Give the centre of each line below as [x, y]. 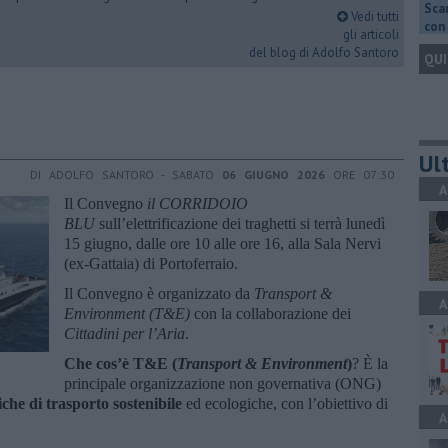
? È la [370, 363]
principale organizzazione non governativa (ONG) [222, 383]
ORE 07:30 [359, 174]
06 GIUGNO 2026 [273, 174]
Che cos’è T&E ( [120, 363]
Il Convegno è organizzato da [159, 293]
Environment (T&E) [127, 313]
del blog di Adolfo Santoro [324, 52]
